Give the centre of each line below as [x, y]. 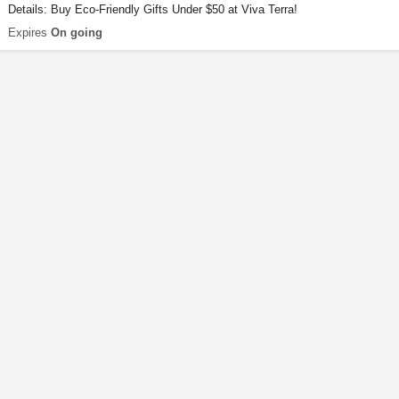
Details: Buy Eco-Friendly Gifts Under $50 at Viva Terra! [153, 9]
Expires [29, 33]
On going [77, 33]
